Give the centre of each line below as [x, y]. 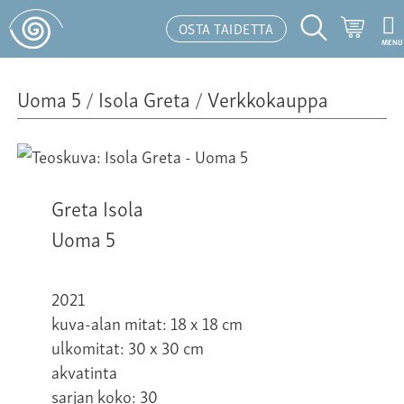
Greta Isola [97, 207]
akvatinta [84, 372]
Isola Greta [144, 98]
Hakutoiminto [352, 50]
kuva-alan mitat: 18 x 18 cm [147, 323]
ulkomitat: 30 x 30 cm [128, 347]
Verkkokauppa [268, 98]
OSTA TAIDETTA [226, 28]
